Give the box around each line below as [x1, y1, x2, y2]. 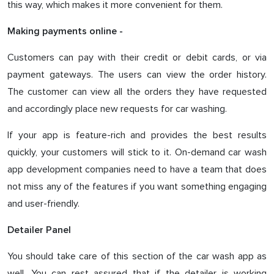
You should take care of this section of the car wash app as [7, 250, 267, 262]
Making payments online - [7, 26, 123, 36]
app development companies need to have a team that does [7, 163, 267, 176]
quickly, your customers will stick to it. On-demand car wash [7, 146, 267, 158]
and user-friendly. [7, 198, 80, 210]
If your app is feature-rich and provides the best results [7, 129, 267, 141]
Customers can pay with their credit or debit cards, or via [7, 51, 267, 64]
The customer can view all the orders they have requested [7, 86, 267, 98]
